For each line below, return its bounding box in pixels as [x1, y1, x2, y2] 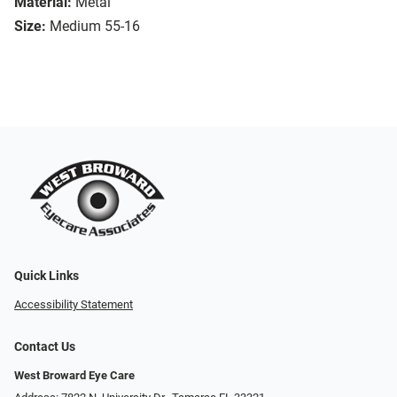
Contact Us [14, 339, 75, 355]
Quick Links [14, 269, 79, 284]
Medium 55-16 [50, 18, 140, 35]
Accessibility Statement [14, 298, 133, 312]
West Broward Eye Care [14, 369, 135, 383]
